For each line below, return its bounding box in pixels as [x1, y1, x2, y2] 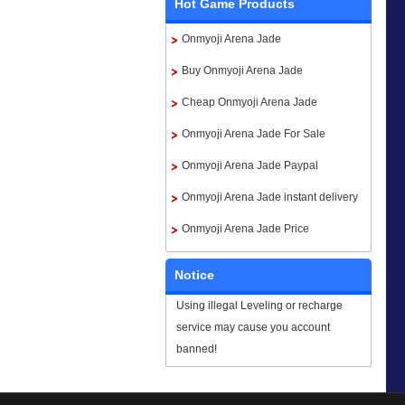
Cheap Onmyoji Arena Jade [182, 95, 317, 108]
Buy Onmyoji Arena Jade [182, 63, 303, 77]
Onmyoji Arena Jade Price [182, 221, 309, 235]
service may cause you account [176, 320, 331, 334]
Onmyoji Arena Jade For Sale [182, 127, 325, 140]
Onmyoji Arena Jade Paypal [182, 158, 318, 172]
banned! [176, 342, 218, 355]
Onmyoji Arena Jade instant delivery [182, 190, 358, 203]
